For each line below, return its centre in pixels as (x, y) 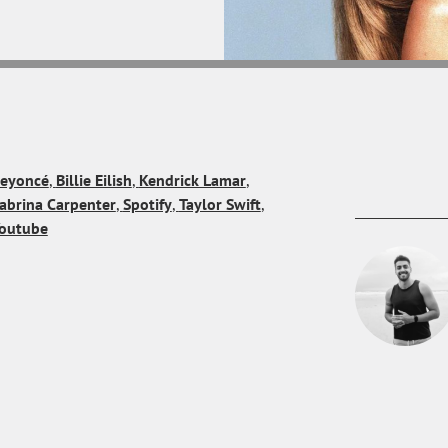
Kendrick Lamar (192, 179)
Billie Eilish (93, 179)
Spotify (147, 203)
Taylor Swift (219, 203)
